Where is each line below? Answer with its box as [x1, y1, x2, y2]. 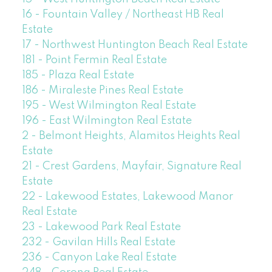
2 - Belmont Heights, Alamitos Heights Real [21, 131, 240, 142]
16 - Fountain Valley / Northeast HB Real [21, 9, 224, 21]
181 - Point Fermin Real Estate [21, 55, 167, 66]
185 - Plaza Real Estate [21, 70, 134, 81]
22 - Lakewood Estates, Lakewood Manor [21, 191, 233, 203]
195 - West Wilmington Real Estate [21, 100, 196, 112]
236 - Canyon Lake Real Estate [21, 252, 177, 263]
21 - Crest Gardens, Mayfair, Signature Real [21, 161, 242, 172]
